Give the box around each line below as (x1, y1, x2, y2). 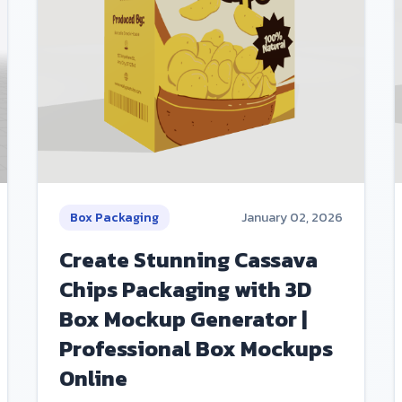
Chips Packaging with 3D (59, 274, 312, 306)
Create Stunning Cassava (59, 244, 319, 276)
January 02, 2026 (240, 208, 343, 228)
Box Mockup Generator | (59, 303, 308, 336)
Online (59, 363, 128, 395)
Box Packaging (70, 208, 160, 228)
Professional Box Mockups (59, 333, 334, 365)
